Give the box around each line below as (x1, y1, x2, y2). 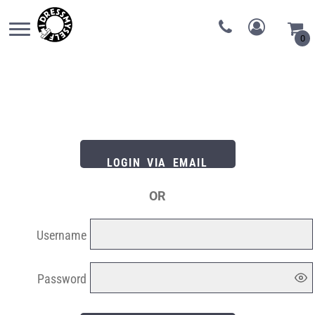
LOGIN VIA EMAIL (107, 155, 208, 169)
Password (37, 271, 86, 286)
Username (37, 227, 86, 243)
